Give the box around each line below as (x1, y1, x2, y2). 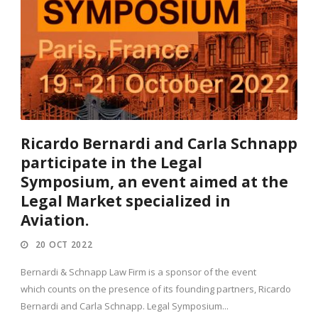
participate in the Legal (21, 153, 202, 173)
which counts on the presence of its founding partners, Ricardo (21, 283, 291, 296)
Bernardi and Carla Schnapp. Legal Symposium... (21, 300, 229, 313)
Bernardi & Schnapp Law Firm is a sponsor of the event (21, 265, 256, 279)
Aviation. (21, 210, 89, 231)
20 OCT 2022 (35, 238, 93, 251)
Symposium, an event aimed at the (21, 172, 288, 192)
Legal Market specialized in (21, 191, 231, 212)
